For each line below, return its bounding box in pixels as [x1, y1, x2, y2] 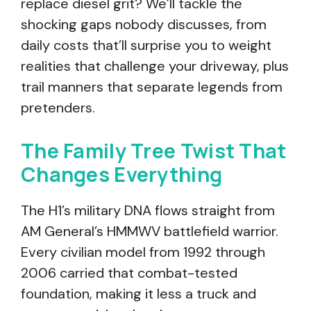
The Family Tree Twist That [21, 137, 287, 165]
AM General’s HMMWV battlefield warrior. [21, 222, 278, 240]
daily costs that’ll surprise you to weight [21, 36, 271, 54]
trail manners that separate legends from [21, 78, 283, 96]
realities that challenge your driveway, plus [21, 57, 289, 75]
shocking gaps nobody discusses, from [21, 15, 267, 33]
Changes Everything [21, 160, 223, 188]
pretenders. [21, 99, 95, 117]
